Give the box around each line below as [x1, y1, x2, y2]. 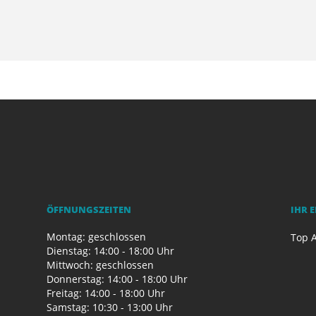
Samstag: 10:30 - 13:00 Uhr [47, 300, 174, 314]
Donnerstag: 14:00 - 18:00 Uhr [47, 272, 188, 286]
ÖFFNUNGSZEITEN [47, 202, 132, 216]
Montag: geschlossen [47, 229, 147, 243]
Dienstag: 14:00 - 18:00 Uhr [47, 243, 175, 257]
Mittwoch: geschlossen [47, 257, 154, 272]
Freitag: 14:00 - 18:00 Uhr [47, 286, 166, 300]
